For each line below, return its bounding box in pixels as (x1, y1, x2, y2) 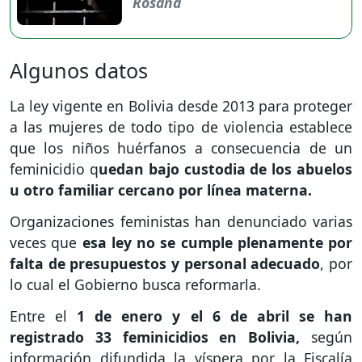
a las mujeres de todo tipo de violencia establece (10, 117, 352, 137)
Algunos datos (10, 57, 148, 85)
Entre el (10, 305, 78, 326)
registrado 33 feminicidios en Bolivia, (10, 326, 301, 347)
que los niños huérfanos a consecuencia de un (10, 138, 352, 158)
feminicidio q (10, 159, 99, 179)
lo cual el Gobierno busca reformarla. (10, 275, 265, 295)
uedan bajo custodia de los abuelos (98, 159, 353, 179)
